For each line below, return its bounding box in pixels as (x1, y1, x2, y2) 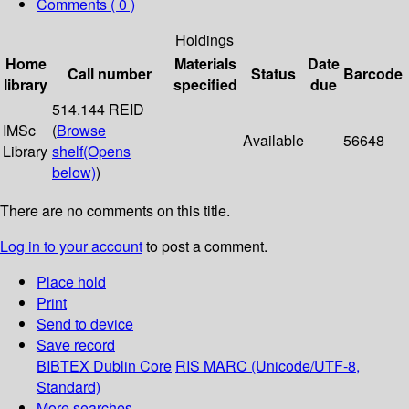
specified (173, 74, 237, 96)
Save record (37, 334, 115, 356)
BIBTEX (37, 355, 89, 377)
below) (52, 162, 96, 184)
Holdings (175, 29, 234, 51)
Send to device (37, 313, 133, 335)
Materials (173, 53, 236, 75)
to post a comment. (142, 236, 267, 257)
